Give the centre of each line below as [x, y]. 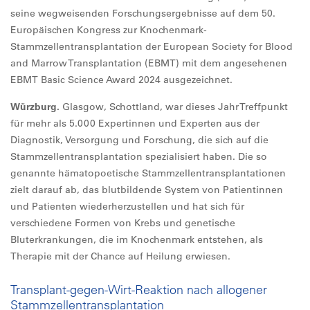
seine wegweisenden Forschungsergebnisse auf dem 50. [143, 13]
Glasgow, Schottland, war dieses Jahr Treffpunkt [175, 107]
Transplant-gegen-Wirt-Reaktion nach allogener [139, 290]
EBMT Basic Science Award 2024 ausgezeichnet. [121, 80]
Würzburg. [36, 107]
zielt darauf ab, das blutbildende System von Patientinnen [147, 190]
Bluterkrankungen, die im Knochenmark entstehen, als [137, 239]
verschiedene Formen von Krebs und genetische [123, 223]
